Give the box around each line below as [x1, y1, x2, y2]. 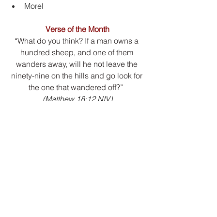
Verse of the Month [46, 24, 109, 34]
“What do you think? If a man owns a [15, 36, 140, 46]
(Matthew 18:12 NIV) [43, 94, 112, 104]
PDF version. [55, 129, 100, 139]
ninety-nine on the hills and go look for [11, 71, 144, 81]
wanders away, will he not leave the [15, 59, 139, 69]
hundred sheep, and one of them [20, 47, 135, 58]
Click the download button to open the [11, 117, 144, 127]
